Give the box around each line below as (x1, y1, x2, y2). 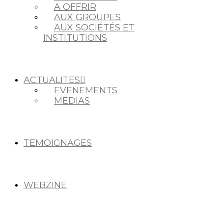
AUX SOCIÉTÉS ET (54, 22, 135, 33)
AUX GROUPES (54, 12, 121, 23)
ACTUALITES (24, 75, 80, 85)
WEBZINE (24, 180, 67, 191)
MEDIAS (54, 95, 90, 106)
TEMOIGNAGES (24, 137, 92, 148)
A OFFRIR (54, 1, 96, 12)
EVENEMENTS (54, 85, 117, 96)
